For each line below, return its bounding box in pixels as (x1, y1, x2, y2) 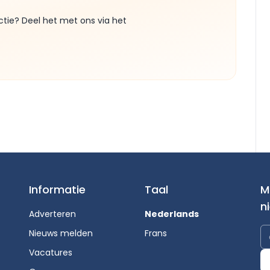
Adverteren (29, 208, 76, 220)
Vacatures (29, 246, 72, 259)
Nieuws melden (29, 227, 93, 239)
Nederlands (145, 208, 199, 220)
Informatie (29, 182, 86, 197)
